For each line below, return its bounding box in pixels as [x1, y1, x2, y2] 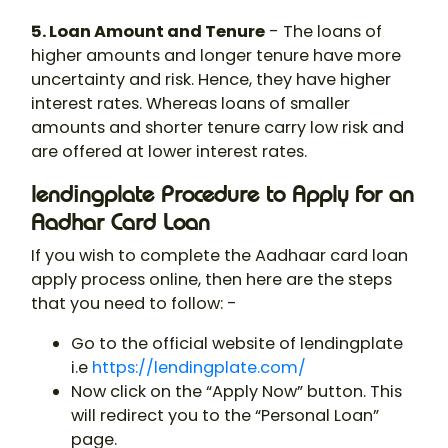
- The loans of [265, 20, 382, 44]
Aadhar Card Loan [31, 208, 210, 237]
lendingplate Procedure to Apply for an [31, 180, 414, 209]
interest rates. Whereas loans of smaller [31, 92, 350, 116]
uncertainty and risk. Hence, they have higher [31, 68, 391, 92]
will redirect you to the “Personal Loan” [71, 404, 379, 428]
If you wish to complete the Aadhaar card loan [31, 244, 408, 268]
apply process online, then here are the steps [31, 268, 392, 292]
